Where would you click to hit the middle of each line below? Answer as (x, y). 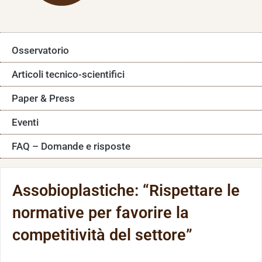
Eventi (25, 122)
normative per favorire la (101, 213)
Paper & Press (43, 98)
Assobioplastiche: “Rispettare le (126, 191)
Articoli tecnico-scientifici (68, 74)
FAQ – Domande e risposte (71, 146)
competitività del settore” (102, 235)
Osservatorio (40, 50)
